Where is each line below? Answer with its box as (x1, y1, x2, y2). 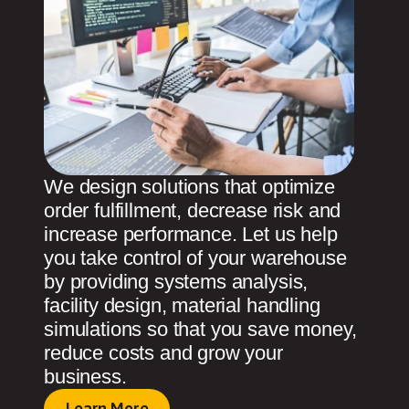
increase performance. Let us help (44, 222, 338, 246)
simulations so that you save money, (44, 317, 357, 341)
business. (44, 364, 127, 388)
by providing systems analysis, (44, 269, 309, 293)
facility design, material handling (44, 293, 320, 317)
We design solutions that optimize (44, 174, 335, 198)
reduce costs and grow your (44, 341, 283, 364)
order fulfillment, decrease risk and (44, 198, 341, 222)
